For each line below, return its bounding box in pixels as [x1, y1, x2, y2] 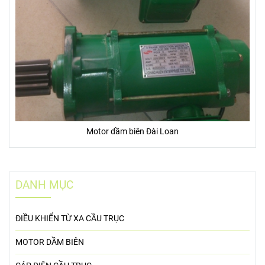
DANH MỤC [15, 178, 73, 192]
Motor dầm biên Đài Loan [86, 127, 179, 137]
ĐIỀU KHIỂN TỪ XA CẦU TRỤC [15, 214, 124, 224]
